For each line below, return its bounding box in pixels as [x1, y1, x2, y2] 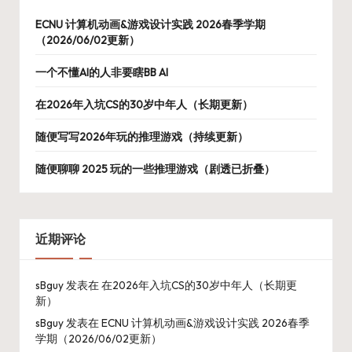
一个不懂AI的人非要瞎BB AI [35, 64, 168, 79]
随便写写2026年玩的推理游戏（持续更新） [35, 129, 248, 144]
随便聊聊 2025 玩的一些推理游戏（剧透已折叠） [35, 161, 275, 176]
